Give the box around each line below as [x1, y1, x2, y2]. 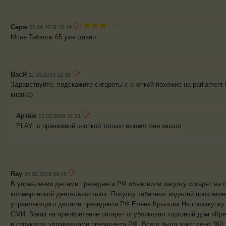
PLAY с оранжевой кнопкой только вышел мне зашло [16, 122, 181, 130]
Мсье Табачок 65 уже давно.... [11, 33, 104, 41]
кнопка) [11, 91, 35, 99]
